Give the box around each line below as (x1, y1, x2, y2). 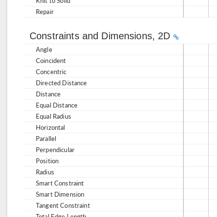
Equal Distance (36, 100, 78, 109)
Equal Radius (36, 111, 71, 121)
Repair (36, 7, 54, 16)
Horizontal (36, 123, 65, 132)
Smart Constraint (36, 178, 84, 187)
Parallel (36, 134, 57, 143)
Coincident (36, 56, 66, 65)
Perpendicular (36, 145, 75, 154)
